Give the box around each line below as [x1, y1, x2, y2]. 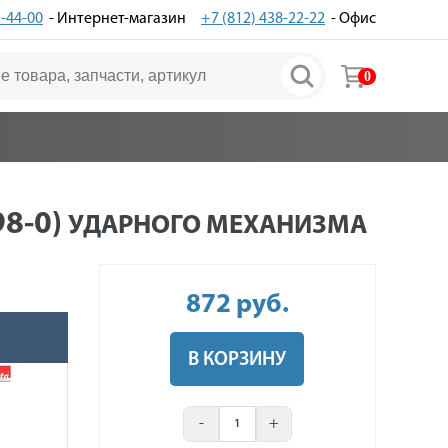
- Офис [325, 11, 376, 27]
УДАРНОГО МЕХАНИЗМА [68, 213, 367, 240]
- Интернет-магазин [43, 11, 186, 27]
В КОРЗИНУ [188, 350, 287, 370]
